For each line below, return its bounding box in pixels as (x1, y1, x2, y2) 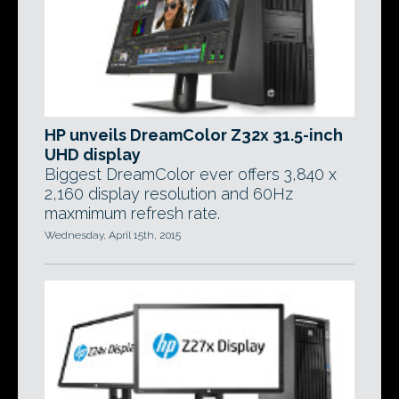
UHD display (45, 145, 141, 164)
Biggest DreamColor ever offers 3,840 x (45, 165, 337, 183)
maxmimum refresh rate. (45, 204, 220, 223)
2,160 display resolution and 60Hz (45, 184, 293, 203)
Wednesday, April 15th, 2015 (45, 229, 181, 241)
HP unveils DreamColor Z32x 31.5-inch (45, 126, 343, 144)
